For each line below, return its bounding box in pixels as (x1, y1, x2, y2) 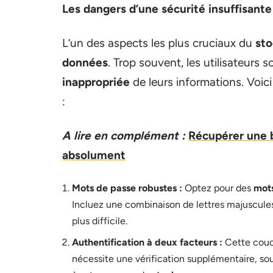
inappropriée (62, 75, 130, 89)
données (62, 55, 108, 69)
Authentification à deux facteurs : (72, 236, 222, 248)
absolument (62, 148, 126, 162)
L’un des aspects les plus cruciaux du (62, 36, 255, 50)
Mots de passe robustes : (72, 182, 182, 194)
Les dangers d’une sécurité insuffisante (62, 2, 272, 16)
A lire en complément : (62, 129, 185, 143)
